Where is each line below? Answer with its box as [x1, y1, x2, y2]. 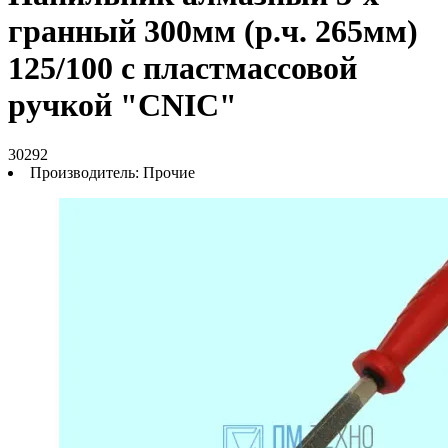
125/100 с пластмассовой [8, 50, 357, 87]
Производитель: [30, 163, 143, 181]
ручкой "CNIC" [8, 87, 237, 124]
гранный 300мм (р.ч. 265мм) [8, 13, 418, 50]
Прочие [143, 163, 195, 181]
